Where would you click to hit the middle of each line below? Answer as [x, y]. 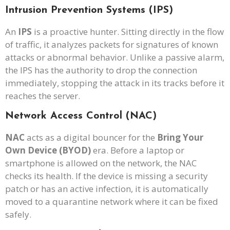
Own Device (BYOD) [48, 150]
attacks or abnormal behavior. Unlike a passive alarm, [115, 57]
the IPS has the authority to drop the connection [101, 70]
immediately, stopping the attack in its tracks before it [115, 83]
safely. [18, 215]
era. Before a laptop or [138, 150]
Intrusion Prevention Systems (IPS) [89, 10]
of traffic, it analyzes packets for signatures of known [112, 44]
